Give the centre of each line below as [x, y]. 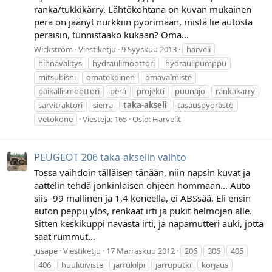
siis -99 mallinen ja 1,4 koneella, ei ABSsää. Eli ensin [142, 198]
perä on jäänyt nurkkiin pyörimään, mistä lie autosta [143, 22]
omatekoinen [110, 77]
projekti [151, 91]
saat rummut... [65, 236]
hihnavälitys [60, 63]
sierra [103, 105]
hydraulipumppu [196, 63]
